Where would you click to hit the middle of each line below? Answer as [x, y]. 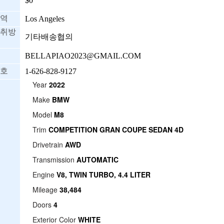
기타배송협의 [49, 37]
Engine [43, 174]
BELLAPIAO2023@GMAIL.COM [83, 56]
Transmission [53, 159]
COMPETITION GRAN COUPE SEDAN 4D [116, 129]
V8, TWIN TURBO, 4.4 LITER [103, 174]
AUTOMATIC [97, 159]
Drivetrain [48, 144]
